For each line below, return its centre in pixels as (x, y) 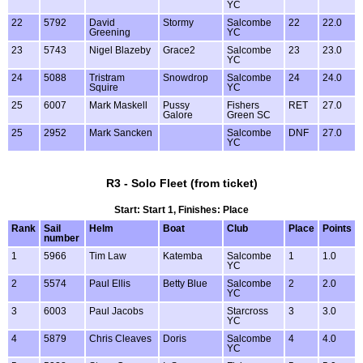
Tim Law (108, 256)
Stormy (178, 22)
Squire (104, 87)
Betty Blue (185, 283)
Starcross (248, 311)
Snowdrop (186, 77)
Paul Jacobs (116, 311)
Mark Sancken (121, 132)
